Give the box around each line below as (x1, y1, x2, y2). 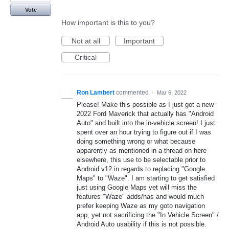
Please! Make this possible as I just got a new (77, 101, 214, 109)
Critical (75, 53, 97, 62)
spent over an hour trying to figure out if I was (77, 128, 211, 136)
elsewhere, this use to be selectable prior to (77, 156, 205, 164)
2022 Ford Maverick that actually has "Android (77, 110, 214, 118)
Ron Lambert (77, 89, 114, 97)
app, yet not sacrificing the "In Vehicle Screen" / (77, 211, 219, 219)
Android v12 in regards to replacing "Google (77, 165, 205, 173)
